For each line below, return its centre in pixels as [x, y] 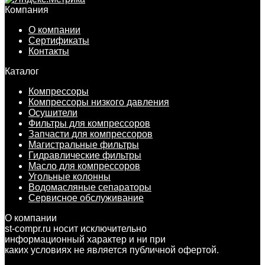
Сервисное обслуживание [86, 198]
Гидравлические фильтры [85, 155]
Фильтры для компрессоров [89, 123]
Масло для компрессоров [84, 166]
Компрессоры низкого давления [99, 102]
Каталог [22, 71]
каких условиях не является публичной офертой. [112, 250]
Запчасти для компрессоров [91, 134]
